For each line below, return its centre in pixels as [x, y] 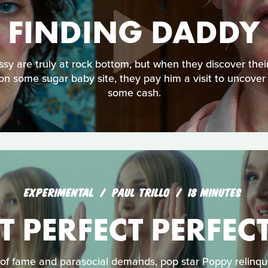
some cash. [134, 93]
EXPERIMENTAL [59, 191]
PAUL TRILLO [142, 191]
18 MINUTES [214, 191]
